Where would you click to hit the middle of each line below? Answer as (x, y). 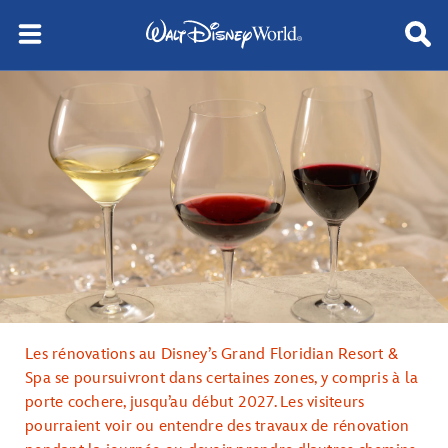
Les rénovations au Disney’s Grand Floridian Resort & (211, 354)
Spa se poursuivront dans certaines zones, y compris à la (221, 378)
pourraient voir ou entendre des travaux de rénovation (217, 426)
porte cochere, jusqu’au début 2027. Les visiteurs (195, 402)
